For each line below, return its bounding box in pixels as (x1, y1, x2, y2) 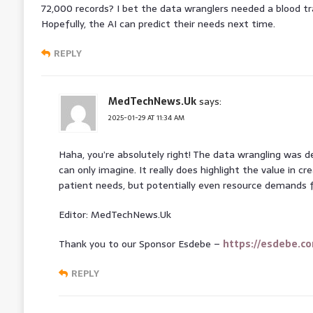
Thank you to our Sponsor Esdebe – (58, 235, 223, 252)
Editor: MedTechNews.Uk (58, 206, 171, 222)
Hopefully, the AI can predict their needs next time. (41, 15, 275, 31)
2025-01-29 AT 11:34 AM (108, 111, 184, 124)
